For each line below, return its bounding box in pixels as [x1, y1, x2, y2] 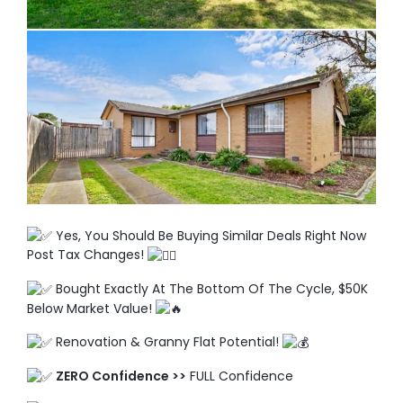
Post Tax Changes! [27, 246, 148, 264]
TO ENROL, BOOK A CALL [148, 64, 255, 74]
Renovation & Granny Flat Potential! [52, 333, 282, 352]
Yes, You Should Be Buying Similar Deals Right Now [52, 226, 366, 245]
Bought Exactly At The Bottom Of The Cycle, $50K [52, 279, 368, 298]
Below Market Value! [27, 299, 156, 318]
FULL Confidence [186, 366, 293, 385]
